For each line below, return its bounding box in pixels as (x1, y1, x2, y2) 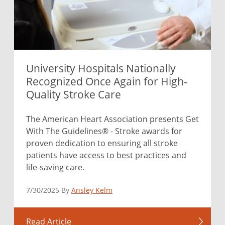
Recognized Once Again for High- (26, 74, 187, 88)
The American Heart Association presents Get (26, 113, 199, 124)
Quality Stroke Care (26, 87, 121, 101)
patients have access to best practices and (26, 149, 186, 160)
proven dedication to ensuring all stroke (26, 137, 178, 148)
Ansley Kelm (71, 185, 113, 195)
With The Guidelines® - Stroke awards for (26, 125, 182, 136)
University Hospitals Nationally (26, 61, 176, 75)
